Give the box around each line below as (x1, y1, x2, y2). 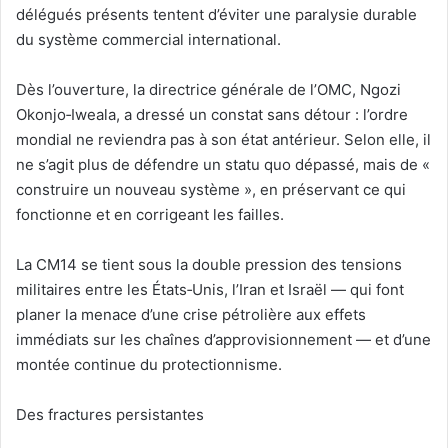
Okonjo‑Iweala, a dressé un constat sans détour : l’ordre (16, 105, 408, 125)
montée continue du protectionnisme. (16, 355, 282, 375)
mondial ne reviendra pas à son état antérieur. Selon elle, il (16, 130, 431, 150)
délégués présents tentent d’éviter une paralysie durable (16, 5, 417, 25)
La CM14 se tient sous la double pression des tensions (16, 255, 402, 275)
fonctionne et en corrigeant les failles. (16, 205, 284, 225)
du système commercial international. (16, 30, 281, 50)
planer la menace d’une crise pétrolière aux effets (16, 305, 366, 325)
